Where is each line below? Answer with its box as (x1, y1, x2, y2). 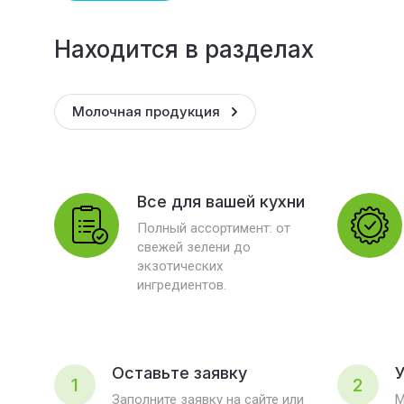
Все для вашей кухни (137, 192, 305, 211)
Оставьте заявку (112, 363, 247, 382)
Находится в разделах (54, 35, 314, 63)
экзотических (137, 258, 223, 274)
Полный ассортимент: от (137, 220, 290, 236)
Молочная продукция (72, 103, 220, 120)
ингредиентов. (137, 277, 226, 293)
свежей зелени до (137, 239, 251, 255)
